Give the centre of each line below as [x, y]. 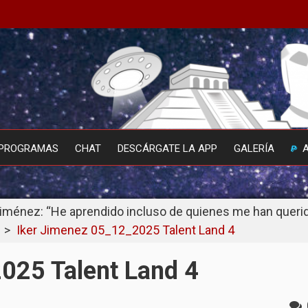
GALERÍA [254, 149]
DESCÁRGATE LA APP [167, 149]
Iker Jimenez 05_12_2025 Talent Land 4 [125, 230]
